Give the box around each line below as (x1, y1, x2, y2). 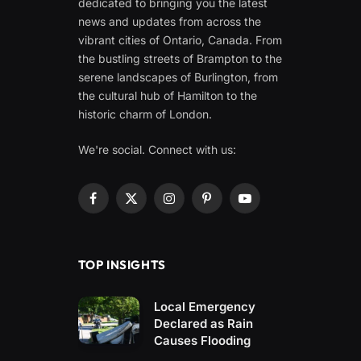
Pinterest (205, 198, 253, 213)
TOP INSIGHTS (77, 256, 166, 272)
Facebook (92, 198, 145, 213)
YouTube (243, 198, 290, 213)
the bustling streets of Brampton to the (77, 51, 282, 65)
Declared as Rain (154, 315, 254, 331)
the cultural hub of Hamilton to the (77, 88, 257, 102)
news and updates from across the (77, 14, 261, 28)
